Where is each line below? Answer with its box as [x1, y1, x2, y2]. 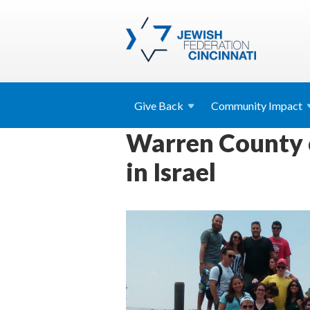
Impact [268, 99, 302, 112]
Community [211, 99, 268, 112]
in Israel [126, 156, 216, 187]
